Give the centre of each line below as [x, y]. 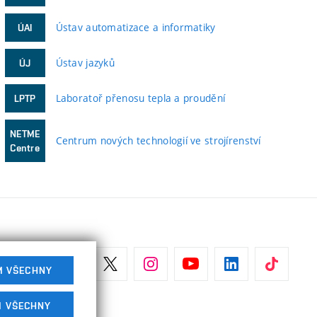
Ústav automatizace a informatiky [136, 27]
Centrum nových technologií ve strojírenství [158, 140]
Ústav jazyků [85, 63]
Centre [25, 148]
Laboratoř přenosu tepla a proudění [140, 98]
